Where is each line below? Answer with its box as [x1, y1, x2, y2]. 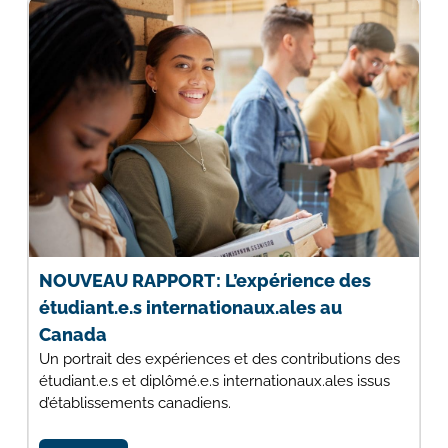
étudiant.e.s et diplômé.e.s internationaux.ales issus [38, 372, 390, 391]
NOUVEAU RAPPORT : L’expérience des [38, 270, 371, 292]
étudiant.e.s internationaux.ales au [38, 297, 342, 319]
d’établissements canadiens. [38, 394, 231, 413]
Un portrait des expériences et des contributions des [38, 350, 400, 369]
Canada [38, 324, 107, 346]
